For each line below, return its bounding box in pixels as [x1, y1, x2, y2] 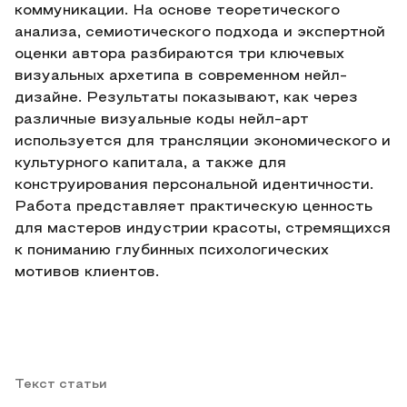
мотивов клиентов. [15, 266, 159, 279]
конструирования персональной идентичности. [15, 179, 373, 192]
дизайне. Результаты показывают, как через [15, 92, 358, 104]
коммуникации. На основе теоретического [15, 5, 340, 17]
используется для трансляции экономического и [15, 135, 391, 148]
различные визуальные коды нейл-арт [15, 114, 309, 126]
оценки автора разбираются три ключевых [15, 48, 344, 61]
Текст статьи [15, 379, 107, 391]
